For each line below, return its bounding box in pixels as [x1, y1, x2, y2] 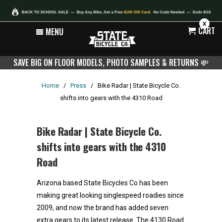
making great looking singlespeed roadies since [37, 191, 184, 199]
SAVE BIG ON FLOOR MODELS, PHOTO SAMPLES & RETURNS [13, 56, 201, 68]
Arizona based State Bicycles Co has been [37, 178, 168, 187]
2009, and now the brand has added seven [37, 203, 168, 212]
